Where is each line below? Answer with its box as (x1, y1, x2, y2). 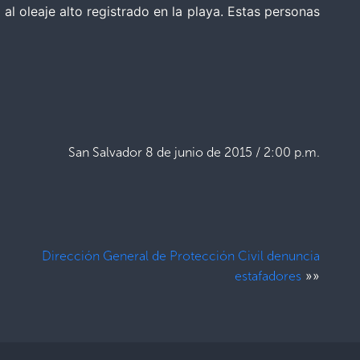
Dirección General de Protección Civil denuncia (42, 247, 321, 264)
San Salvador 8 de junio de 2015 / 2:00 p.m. (68, 144, 320, 160)
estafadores (235, 268, 302, 284)
